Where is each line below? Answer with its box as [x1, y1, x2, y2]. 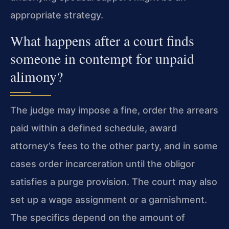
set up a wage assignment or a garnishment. [10, 194, 207, 205]
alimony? [10, 66, 63, 86]
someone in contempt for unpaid [10, 49, 194, 68]
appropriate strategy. [10, 10, 103, 21]
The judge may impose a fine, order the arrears [10, 104, 218, 116]
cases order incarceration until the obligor [10, 158, 195, 169]
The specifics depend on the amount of [10, 212, 185, 223]
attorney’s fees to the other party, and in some [10, 140, 218, 151]
